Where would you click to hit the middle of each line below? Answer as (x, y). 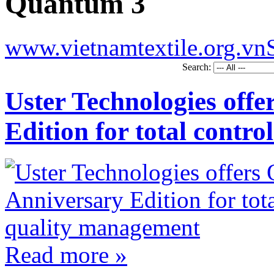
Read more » (66, 254)
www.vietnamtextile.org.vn (135, 47)
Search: (198, 67)
